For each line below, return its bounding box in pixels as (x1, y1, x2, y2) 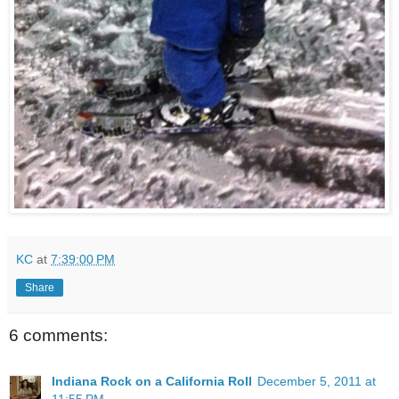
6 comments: (9, 325, 108, 345)
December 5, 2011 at (257, 374, 376, 389)
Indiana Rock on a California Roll (52, 374, 252, 389)
